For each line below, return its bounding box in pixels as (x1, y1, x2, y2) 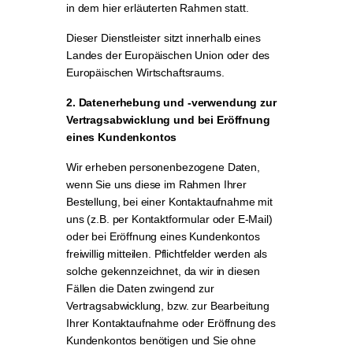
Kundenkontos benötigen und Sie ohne (66, 334, 256, 347)
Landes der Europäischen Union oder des (66, 49, 270, 61)
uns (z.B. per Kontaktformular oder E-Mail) (66, 213, 273, 225)
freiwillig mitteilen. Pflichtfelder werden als (66, 247, 268, 260)
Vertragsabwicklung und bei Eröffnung (66, 113, 270, 126)
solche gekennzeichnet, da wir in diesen (66, 265, 261, 277)
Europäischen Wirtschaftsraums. (66, 66, 225, 79)
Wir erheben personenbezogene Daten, (66, 161, 260, 173)
